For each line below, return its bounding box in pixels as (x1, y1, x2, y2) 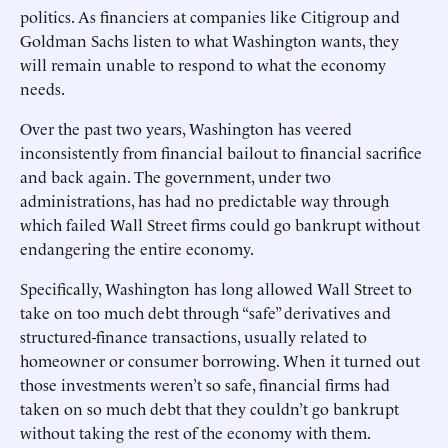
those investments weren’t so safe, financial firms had (20, 373, 390, 395)
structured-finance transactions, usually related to (20, 325, 367, 347)
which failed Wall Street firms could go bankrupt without (20, 213, 420, 235)
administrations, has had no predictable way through (20, 189, 389, 211)
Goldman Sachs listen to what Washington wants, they (20, 29, 399, 51)
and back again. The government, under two (20, 165, 331, 187)
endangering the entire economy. (20, 237, 254, 259)
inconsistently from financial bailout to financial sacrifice (20, 141, 422, 163)
